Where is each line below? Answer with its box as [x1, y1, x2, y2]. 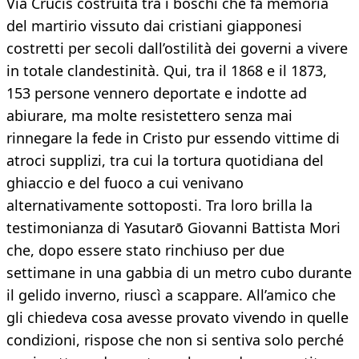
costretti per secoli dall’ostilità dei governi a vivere [6, 38, 348, 58]
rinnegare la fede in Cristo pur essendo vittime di [6, 128, 340, 148]
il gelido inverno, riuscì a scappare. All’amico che [6, 285, 336, 305]
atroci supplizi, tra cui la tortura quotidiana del [6, 151, 324, 171]
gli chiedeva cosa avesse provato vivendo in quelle [6, 308, 349, 328]
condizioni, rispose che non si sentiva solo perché [6, 330, 344, 350]
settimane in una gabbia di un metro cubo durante [6, 263, 352, 283]
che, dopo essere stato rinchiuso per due [6, 240, 284, 260]
